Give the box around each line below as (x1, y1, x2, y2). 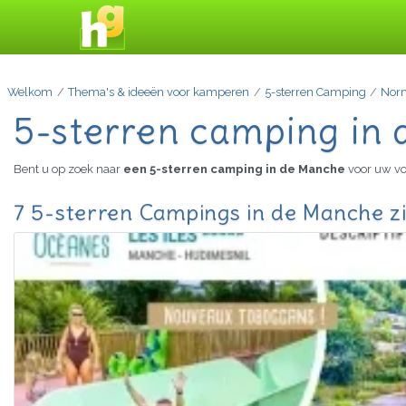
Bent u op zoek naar (14, 162, 123, 177)
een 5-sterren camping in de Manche (123, 162, 348, 177)
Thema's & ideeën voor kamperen (67, 85, 249, 100)
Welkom (7, 85, 53, 100)
